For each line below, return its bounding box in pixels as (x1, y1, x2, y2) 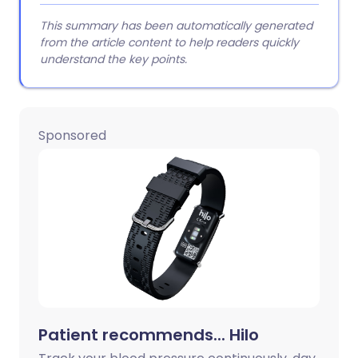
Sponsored (38, 126, 106, 145)
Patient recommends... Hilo (38, 324, 259, 346)
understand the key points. (40, 51, 187, 67)
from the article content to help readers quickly (40, 34, 299, 50)
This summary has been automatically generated (40, 18, 312, 34)
